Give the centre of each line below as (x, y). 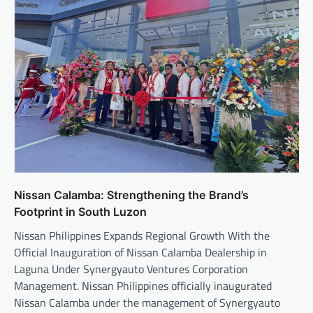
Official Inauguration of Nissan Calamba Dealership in (140, 252)
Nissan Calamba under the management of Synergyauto (147, 302)
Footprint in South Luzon (80, 211)
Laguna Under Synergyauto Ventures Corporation (131, 269)
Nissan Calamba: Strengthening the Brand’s (131, 195)
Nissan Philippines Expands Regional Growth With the (142, 235)
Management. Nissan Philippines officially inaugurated (143, 285)
